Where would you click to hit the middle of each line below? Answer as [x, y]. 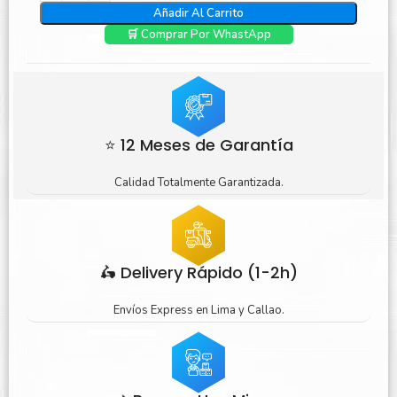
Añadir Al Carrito [198, 14]
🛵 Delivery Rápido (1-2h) [198, 273]
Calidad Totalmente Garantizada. [198, 183]
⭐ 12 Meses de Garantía [198, 145]
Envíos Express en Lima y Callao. [198, 311]
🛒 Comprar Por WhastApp [199, 35]
